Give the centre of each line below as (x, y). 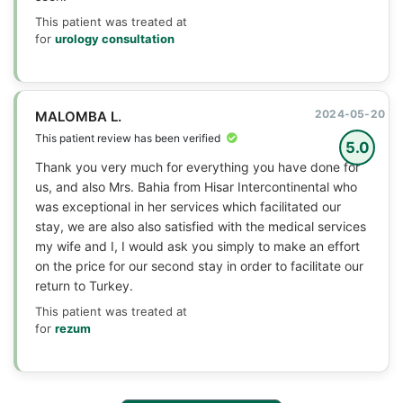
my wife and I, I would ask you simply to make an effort (197, 246)
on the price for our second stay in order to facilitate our (199, 265)
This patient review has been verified (129, 138)
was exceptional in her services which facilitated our (188, 206)
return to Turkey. (84, 285)
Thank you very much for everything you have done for (197, 166)
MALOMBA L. (78, 116)
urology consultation (115, 38)
